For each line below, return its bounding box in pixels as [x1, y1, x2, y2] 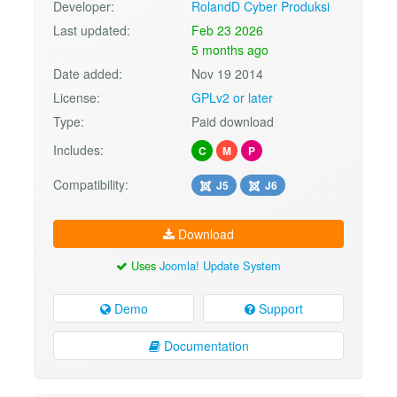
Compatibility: [53, 175, 128, 194]
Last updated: [53, 21, 130, 40]
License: [53, 89, 100, 107]
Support [254, 299, 303, 317]
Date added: [53, 65, 122, 83]
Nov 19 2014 [191, 65, 264, 83]
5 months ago [191, 41, 269, 59]
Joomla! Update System [160, 257, 281, 275]
